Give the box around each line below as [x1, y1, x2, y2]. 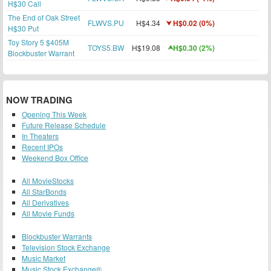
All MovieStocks [22, 175, 74, 186]
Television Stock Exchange [22, 242, 110, 252]
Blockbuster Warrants [22, 231, 92, 241]
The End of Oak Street [8, 12, 80, 22]
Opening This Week [22, 109, 87, 119]
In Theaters [22, 131, 59, 141]
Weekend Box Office [22, 152, 88, 163]
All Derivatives [22, 197, 69, 207]
